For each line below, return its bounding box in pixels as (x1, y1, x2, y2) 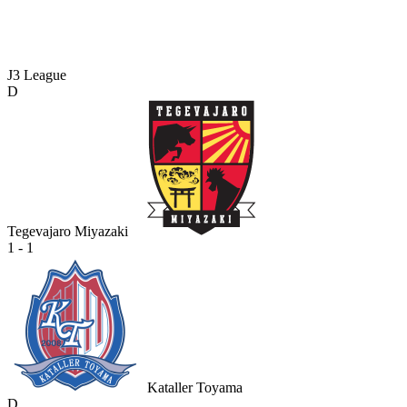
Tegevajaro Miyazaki (7, 223, 128, 240)
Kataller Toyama (147, 380, 243, 396)
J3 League (7, 67, 66, 84)
